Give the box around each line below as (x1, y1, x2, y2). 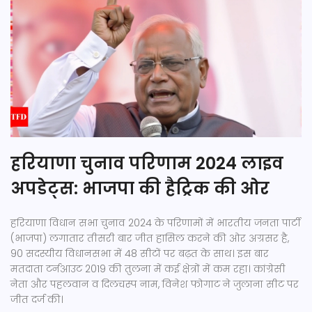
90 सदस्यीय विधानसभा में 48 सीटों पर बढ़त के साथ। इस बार (10, 247, 269, 261)
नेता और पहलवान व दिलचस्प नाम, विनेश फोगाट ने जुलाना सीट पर (10, 277, 299, 292)
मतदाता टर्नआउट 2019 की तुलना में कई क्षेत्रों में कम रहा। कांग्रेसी (10, 262, 286, 276)
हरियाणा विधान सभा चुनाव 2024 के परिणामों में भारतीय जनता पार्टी (10, 216, 301, 231)
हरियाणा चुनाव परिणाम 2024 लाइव (10, 152, 283, 175)
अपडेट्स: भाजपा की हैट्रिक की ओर (10, 177, 270, 201)
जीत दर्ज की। (10, 292, 63, 307)
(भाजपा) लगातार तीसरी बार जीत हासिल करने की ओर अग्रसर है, (10, 231, 289, 246)
